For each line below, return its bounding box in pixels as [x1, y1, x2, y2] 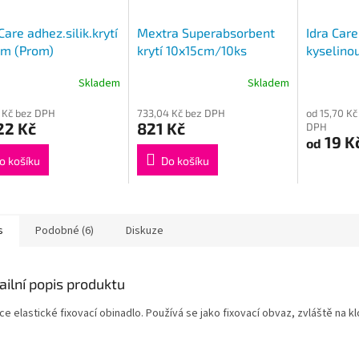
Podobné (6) [35, 223, 94, 240]
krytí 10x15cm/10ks [136, 42, 247, 58]
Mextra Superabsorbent [136, 25, 275, 41]
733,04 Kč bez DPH [136, 107, 225, 120]
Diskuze [126, 223, 163, 240]
